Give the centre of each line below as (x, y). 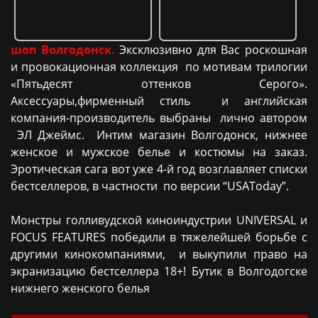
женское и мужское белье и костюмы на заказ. (159, 152)
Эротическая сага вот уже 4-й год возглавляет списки (159, 169)
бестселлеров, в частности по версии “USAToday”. (150, 186)
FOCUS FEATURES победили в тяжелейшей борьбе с (159, 237)
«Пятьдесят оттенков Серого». (159, 84)
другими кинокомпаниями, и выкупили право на (159, 254)
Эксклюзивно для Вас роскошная (211, 50)
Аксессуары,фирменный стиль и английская (159, 101)
